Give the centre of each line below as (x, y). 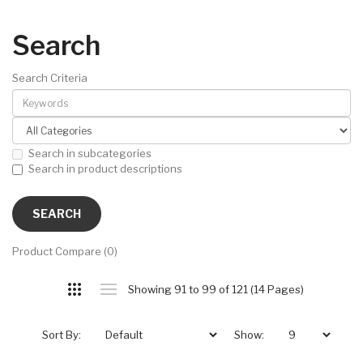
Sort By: (62, 335)
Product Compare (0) (65, 252)
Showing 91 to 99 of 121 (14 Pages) (216, 290)
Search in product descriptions (105, 169)
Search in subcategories (90, 153)
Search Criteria (50, 78)
